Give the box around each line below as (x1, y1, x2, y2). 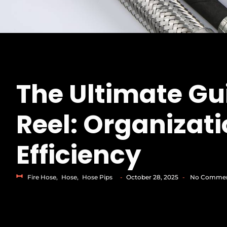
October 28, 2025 (126, 173, 178, 181)
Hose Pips (82, 173, 112, 181)
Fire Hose (27, 173, 56, 181)
